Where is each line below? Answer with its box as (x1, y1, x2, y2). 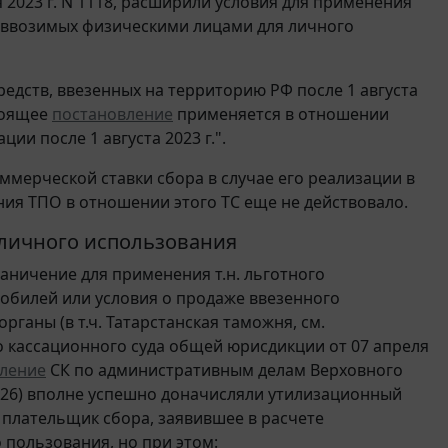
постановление (52, 102, 173, 125)
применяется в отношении (173, 102, 389, 125)
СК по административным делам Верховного (46, 358, 403, 381)
